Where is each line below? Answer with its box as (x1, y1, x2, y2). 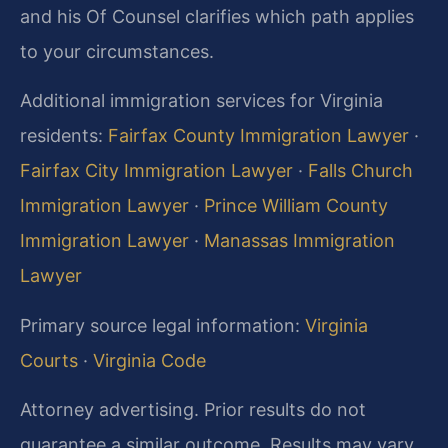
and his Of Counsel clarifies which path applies (20, 6, 414, 28)
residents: (20, 125, 108, 147)
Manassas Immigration (204, 230, 395, 252)
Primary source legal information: (20, 314, 305, 336)
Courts (20, 349, 78, 371)
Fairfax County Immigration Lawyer (108, 125, 409, 147)
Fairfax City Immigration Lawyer (20, 160, 293, 182)
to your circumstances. (20, 41, 214, 63)
